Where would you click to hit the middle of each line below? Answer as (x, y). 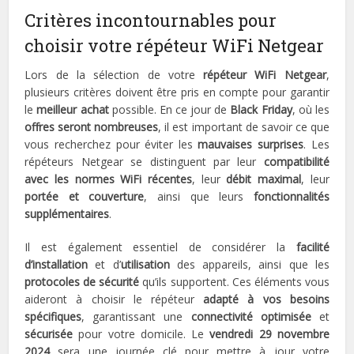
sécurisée (49, 334)
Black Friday (261, 110)
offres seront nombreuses (92, 127)
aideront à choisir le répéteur (114, 299)
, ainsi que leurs (199, 197)
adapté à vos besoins (266, 299)
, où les (311, 110)
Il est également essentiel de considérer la (160, 247)
